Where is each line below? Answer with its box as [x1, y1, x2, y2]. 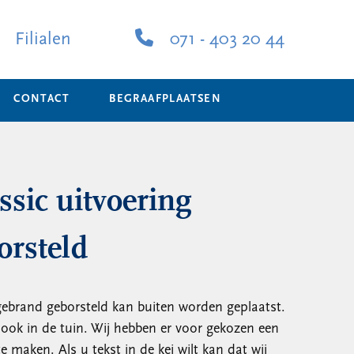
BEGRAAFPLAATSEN [109, 93, 222, 105]
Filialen [10, 31, 71, 49]
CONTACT [13, 93, 70, 105]
